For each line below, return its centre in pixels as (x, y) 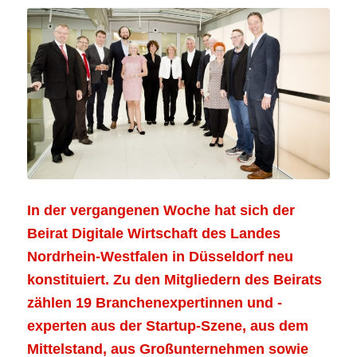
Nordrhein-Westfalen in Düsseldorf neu (160, 257)
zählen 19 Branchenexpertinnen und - (154, 303)
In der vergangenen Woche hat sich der (161, 210)
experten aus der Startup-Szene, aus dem (167, 326)
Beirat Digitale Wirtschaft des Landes (153, 233)
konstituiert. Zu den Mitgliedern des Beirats (174, 280)
